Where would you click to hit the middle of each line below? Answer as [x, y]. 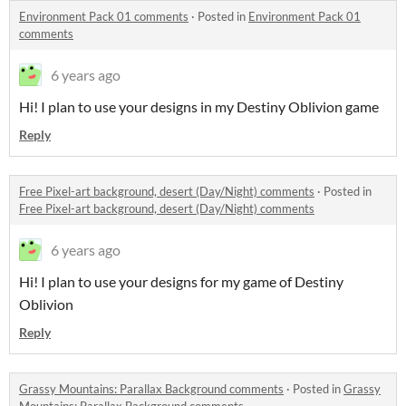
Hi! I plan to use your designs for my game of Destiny [181, 281]
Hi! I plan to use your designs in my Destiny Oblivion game [199, 106]
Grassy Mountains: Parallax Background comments [151, 389]
